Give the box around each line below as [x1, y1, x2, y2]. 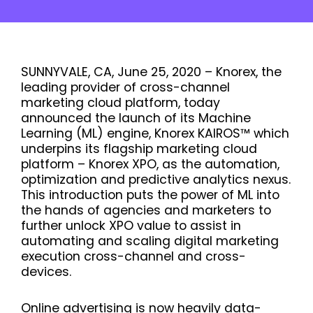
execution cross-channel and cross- [21, 248, 246, 265]
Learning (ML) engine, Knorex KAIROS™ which [21, 125, 289, 142]
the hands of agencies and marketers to [21, 202, 271, 219]
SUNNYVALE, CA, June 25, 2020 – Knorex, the [21, 64, 282, 80]
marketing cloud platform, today [21, 94, 220, 111]
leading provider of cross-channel [21, 79, 230, 96]
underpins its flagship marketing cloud [21, 140, 257, 157]
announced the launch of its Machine [21, 110, 251, 126]
